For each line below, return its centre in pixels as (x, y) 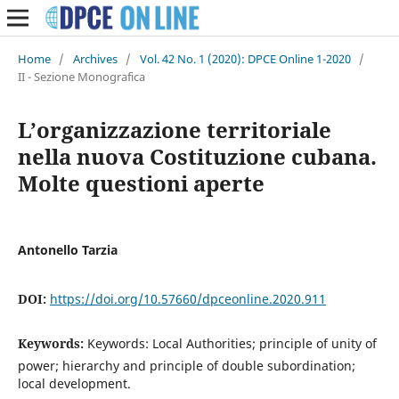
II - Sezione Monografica (81, 76)
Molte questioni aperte (141, 183)
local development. (74, 383)
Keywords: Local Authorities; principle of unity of (232, 343)
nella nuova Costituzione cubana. (197, 156)
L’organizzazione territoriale (174, 129)
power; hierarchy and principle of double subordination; (186, 365)
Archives (95, 58)
